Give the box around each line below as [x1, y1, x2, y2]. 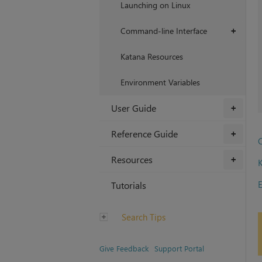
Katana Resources [120, 51, 183, 63]
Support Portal [154, 243, 204, 254]
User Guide [111, 102, 156, 115]
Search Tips [119, 211, 166, 223]
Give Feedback [99, 243, 149, 254]
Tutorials [111, 179, 146, 192]
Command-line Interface [120, 25, 207, 37]
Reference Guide [111, 127, 178, 140]
